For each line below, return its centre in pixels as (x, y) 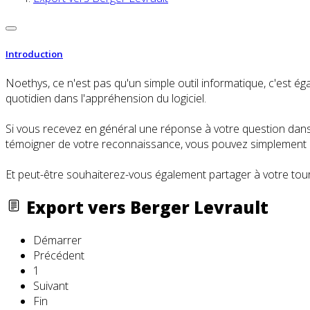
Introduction (34, 54)
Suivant (51, 285)
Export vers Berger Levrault (145, 207)
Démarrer (57, 240)
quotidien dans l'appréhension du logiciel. (106, 98)
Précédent (59, 255)
